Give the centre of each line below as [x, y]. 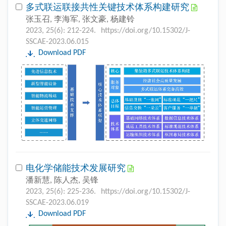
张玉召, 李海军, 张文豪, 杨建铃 [80, 20]
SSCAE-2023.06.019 [57, 203]
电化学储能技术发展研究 [77, 168]
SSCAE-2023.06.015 [57, 42]
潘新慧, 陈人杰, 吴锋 [62, 180]
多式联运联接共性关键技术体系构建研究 [108, 8]
